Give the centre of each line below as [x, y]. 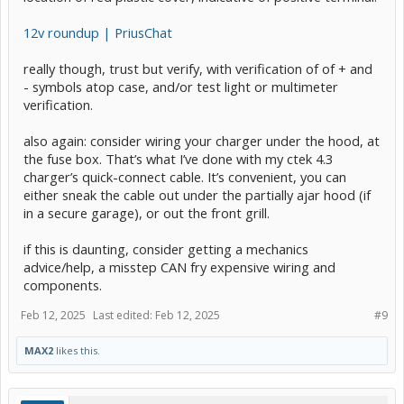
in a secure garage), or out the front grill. [147, 212]
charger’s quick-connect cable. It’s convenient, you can [185, 176]
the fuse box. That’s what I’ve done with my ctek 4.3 [178, 158]
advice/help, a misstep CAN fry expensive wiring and [179, 266]
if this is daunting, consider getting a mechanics [166, 248]
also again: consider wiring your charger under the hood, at [202, 140]
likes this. [77, 350]
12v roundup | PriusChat [98, 32]
